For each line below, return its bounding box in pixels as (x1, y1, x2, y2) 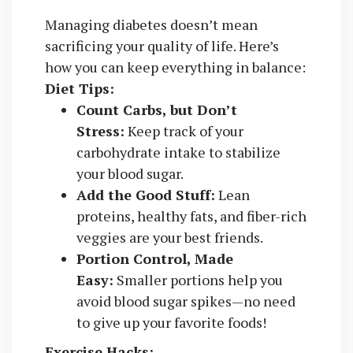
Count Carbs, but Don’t (76, 99, 237, 119)
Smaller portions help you (113, 269, 283, 289)
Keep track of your (124, 121, 243, 140)
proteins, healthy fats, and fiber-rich (76, 206, 307, 225)
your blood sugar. (76, 163, 184, 183)
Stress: (76, 121, 124, 140)
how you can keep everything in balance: (44, 57, 306, 76)
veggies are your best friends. (76, 227, 263, 247)
